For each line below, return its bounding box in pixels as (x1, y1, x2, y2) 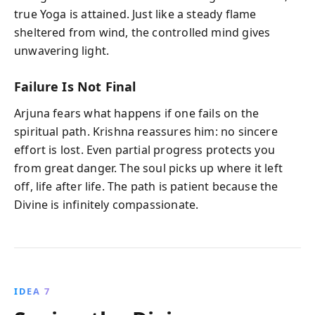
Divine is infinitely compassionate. (14, 197, 199, 212)
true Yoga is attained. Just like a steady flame (14, 6, 257, 22)
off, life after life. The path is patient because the (14, 179, 278, 194)
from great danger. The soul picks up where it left (14, 160, 283, 176)
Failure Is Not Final (14, 77, 136, 95)
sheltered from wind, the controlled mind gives (14, 24, 271, 40)
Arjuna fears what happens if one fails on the (14, 105, 259, 121)
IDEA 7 (14, 285, 51, 297)
